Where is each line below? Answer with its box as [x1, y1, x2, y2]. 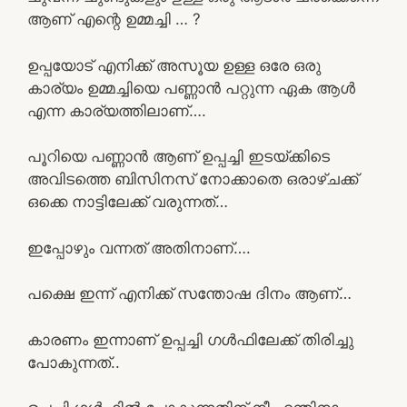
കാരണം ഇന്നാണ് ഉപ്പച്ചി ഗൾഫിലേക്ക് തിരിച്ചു [27, 330, 353, 349]
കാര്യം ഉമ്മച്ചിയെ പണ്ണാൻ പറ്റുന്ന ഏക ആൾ [27, 78, 355, 97]
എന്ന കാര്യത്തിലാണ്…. [27, 101, 206, 120]
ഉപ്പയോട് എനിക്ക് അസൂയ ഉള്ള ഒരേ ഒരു [27, 55, 321, 74]
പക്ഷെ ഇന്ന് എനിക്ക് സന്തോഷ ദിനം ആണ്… [27, 284, 352, 303]
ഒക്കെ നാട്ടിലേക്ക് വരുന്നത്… [27, 193, 228, 211]
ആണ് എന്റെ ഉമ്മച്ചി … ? [27, 10, 201, 28]
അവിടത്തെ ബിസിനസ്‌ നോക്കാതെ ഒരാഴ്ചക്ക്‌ [27, 170, 358, 188]
